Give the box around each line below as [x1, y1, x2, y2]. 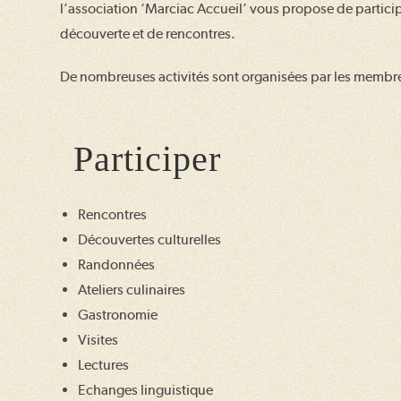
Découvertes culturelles [78, 231, 222, 248]
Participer [73, 139, 222, 179]
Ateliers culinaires [78, 281, 186, 298]
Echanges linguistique [78, 381, 214, 398]
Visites [78, 331, 119, 348]
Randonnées [78, 256, 156, 273]
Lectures [78, 356, 130, 373]
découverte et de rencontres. [60, 25, 236, 42]
